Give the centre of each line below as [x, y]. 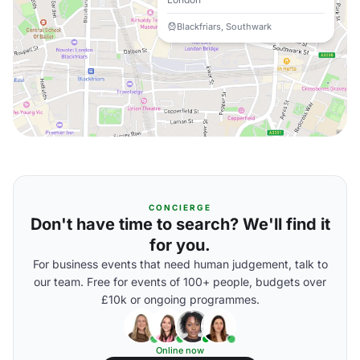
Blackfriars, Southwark [224, 27]
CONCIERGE [180, 207]
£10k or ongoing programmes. [180, 299]
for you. [180, 245]
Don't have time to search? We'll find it [180, 224]
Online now [180, 350]
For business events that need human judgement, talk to [180, 264]
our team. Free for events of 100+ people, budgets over [180, 282]
